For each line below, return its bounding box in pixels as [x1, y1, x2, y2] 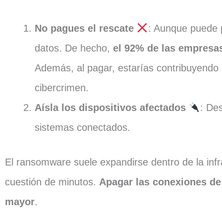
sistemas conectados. [35, 122, 133, 133]
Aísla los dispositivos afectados [35, 102, 186, 113]
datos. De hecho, [35, 43, 113, 54]
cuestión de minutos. [5, 176, 99, 187]
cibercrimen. [35, 82, 89, 93]
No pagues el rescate [35, 23, 134, 34]
